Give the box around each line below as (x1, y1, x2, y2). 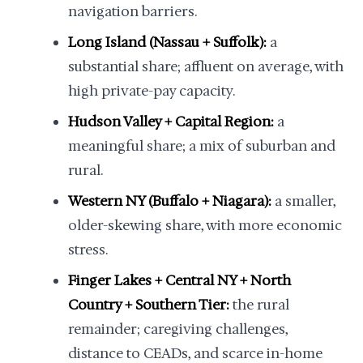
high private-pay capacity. (68, 82, 235, 100)
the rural (229, 296, 289, 314)
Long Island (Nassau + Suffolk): (68, 33, 267, 51)
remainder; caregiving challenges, (68, 320, 288, 338)
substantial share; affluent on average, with (68, 58, 344, 75)
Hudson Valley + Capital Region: (68, 113, 274, 130)
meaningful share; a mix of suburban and (68, 137, 335, 155)
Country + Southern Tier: (68, 296, 229, 314)
